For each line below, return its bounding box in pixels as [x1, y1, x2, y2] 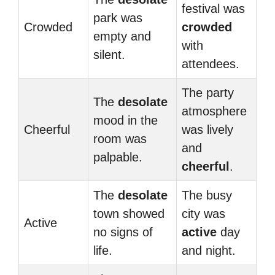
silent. [93, 48, 125, 61]
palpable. [93, 150, 142, 164]
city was [182, 207, 225, 220]
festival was [182, 2, 245, 15]
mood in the [93, 114, 158, 127]
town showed [93, 207, 165, 220]
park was [93, 11, 142, 25]
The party [182, 86, 234, 99]
